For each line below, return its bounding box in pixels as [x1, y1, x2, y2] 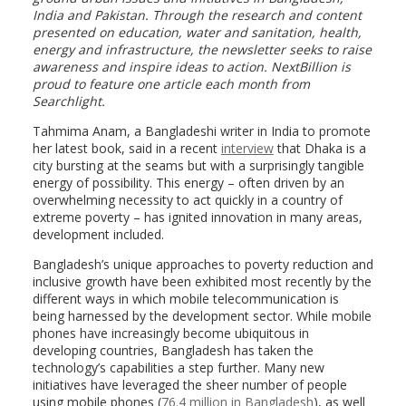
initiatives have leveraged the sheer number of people [32, 376, 347, 393]
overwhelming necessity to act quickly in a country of [32, 191, 343, 208]
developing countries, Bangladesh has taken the [32, 342, 314, 359]
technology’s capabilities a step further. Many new [32, 359, 324, 376]
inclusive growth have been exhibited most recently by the [32, 273, 372, 290]
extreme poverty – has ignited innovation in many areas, [32, 208, 362, 226]
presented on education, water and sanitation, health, [32, 24, 362, 41]
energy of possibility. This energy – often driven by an [32, 174, 344, 191]
